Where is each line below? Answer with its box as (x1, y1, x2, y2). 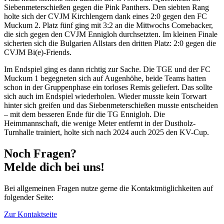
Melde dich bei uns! (4, 160, 104, 173)
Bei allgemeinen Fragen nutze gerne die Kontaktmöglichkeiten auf (4, 183, 213, 192)
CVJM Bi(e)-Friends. (4, 47, 71, 56)
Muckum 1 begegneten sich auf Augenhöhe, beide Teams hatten (4, 73, 206, 82)
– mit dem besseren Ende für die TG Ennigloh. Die (4, 109, 165, 118)
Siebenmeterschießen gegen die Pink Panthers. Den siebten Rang (4, 2, 209, 11)
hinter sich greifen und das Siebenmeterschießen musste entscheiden (4, 100, 218, 109)
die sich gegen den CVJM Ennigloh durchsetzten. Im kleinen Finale (4, 29, 217, 38)
